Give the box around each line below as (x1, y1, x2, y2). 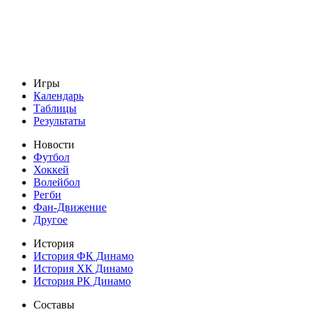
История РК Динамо (33, 275, 131, 288)
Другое (33, 214, 68, 226)
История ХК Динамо (33, 263, 133, 275)
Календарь (33, 90, 84, 102)
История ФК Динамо (33, 250, 134, 263)
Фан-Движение (33, 201, 107, 214)
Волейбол (33, 176, 80, 189)
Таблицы (33, 102, 77, 115)
